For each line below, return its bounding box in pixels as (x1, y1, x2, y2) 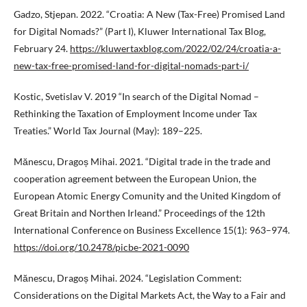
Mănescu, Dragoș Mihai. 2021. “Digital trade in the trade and (14, 155, 271, 167)
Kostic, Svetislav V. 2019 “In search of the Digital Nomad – (14, 90, 259, 102)
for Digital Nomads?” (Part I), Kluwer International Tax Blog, (14, 25, 266, 37)
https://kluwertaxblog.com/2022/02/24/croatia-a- (70, 42, 281, 54)
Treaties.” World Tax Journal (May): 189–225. (14, 124, 202, 136)
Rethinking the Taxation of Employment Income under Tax (14, 107, 257, 119)
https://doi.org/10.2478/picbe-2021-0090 (14, 241, 189, 253)
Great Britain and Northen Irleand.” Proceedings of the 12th (14, 206, 265, 219)
